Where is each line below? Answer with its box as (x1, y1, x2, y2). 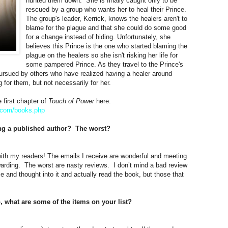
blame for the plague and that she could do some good (26, 23, 187, 32)
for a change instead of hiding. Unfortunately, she (26, 33, 171, 41)
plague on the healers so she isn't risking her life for (26, 51, 178, 59)
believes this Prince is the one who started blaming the (26, 42, 188, 50)
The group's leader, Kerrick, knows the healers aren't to (26, 14, 188, 22)
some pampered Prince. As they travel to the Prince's (26, 60, 184, 68)
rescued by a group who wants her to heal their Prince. (26, 5, 189, 13)
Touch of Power (48, 97, 94, 105)
